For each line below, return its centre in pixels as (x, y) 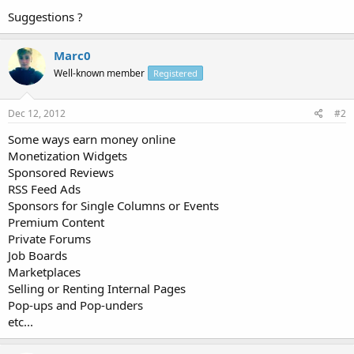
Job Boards (38, 255)
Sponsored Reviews (61, 172)
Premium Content (56, 222)
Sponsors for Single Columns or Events (113, 205)
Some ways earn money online (92, 139)
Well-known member (99, 73)
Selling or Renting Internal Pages (97, 288)
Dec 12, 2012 (37, 113)
